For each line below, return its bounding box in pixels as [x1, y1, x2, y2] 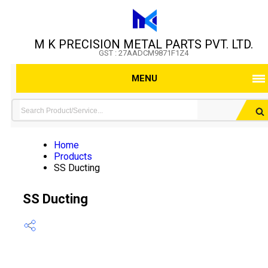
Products [53, 151, 92, 162]
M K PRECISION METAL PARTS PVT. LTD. [33, 37, 253, 51]
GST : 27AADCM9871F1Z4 [98, 48, 188, 57]
